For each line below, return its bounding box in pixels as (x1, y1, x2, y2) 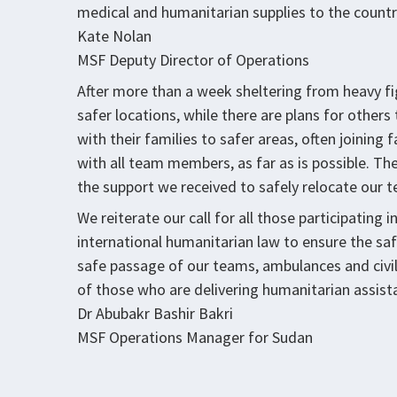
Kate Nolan (77, 26, 152, 46)
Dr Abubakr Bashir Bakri (77, 303, 233, 323)
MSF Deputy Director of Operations (77, 50, 309, 70)
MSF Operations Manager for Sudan (77, 327, 313, 347)
